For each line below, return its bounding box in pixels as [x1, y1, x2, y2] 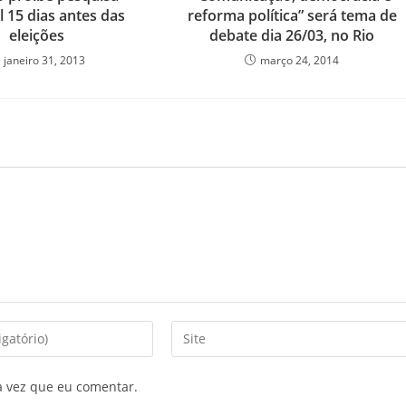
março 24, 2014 [260, 52, 340, 68]
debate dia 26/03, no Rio [209, 24, 375, 45]
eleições [8, 24, 64, 45]
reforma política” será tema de [187, 5, 397, 25]
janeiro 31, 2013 [3, 52, 85, 68]
